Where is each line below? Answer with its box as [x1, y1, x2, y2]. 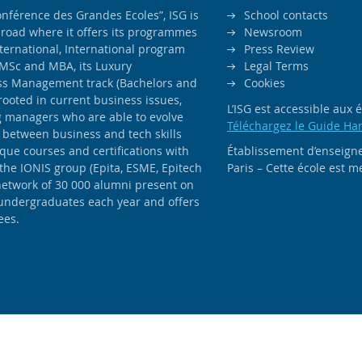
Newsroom [244, 24, 302, 40]
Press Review [244, 41, 314, 57]
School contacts [244, 7, 328, 23]
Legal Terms [244, 58, 309, 74]
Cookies [244, 75, 285, 90]
